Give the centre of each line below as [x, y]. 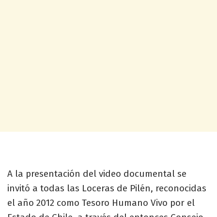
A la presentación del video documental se [97, 173]
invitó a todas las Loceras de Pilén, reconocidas [107, 188]
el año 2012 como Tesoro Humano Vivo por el [101, 202]
